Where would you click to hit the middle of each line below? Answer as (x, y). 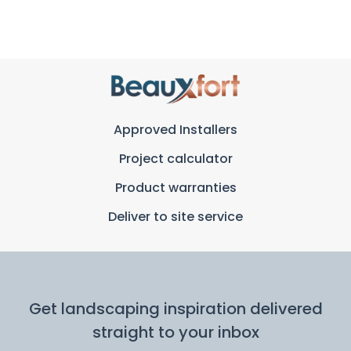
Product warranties (175, 188)
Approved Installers (175, 130)
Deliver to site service (175, 217)
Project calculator (175, 159)
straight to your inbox (175, 333)
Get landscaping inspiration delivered (175, 309)
